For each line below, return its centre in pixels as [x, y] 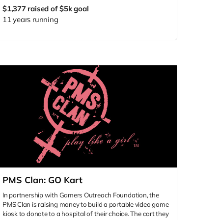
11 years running [30, 19]
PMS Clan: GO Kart [42, 180]
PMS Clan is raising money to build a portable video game [86, 205]
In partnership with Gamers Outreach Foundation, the [81, 195]
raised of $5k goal [58, 9]
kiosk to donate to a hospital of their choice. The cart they [86, 214]
